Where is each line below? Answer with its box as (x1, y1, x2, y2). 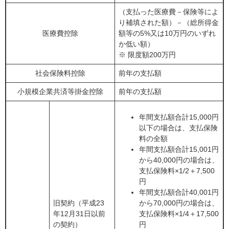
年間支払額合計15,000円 (139, 113, 219, 122)
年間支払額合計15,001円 (139, 145, 219, 154)
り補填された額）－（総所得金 (119, 18, 219, 27)
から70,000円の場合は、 (139, 199, 219, 208)
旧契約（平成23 (53, 199, 104, 208)
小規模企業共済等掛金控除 (17, 87, 103, 96)
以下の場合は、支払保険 (139, 124, 218, 132)
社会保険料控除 (35, 69, 85, 78)
